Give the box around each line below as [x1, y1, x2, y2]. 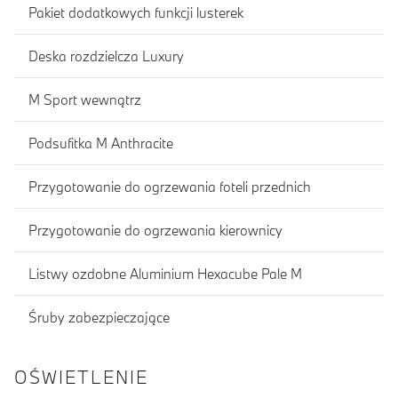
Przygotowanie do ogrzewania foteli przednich [28, 177, 311, 195]
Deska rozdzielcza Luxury [28, 46, 184, 65]
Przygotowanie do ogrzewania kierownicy [28, 220, 283, 239]
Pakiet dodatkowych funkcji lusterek [28, 3, 243, 21]
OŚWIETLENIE [14, 366, 148, 389]
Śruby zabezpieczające [28, 307, 170, 326]
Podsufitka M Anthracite [28, 133, 173, 152]
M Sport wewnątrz [28, 90, 141, 108]
